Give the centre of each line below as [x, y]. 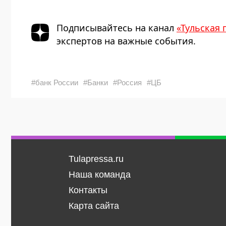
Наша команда [99, 174]
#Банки [96, 82]
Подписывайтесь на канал [117, 27]
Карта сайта [94, 206]
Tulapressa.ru [96, 159]
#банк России [55, 82]
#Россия [127, 82]
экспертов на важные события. [126, 41]
